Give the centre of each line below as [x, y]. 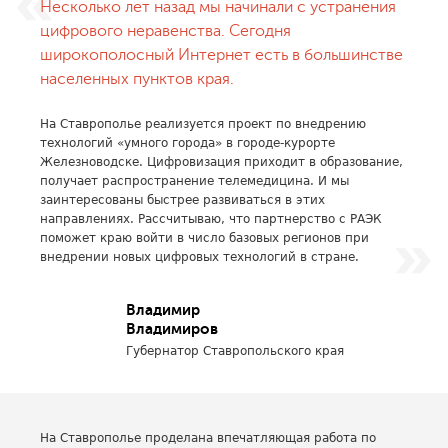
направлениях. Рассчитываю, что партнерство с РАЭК [211, 219]
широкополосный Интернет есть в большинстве [221, 55]
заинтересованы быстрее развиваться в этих [182, 200]
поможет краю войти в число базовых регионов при [204, 238]
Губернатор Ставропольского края [235, 351]
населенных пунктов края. [137, 79]
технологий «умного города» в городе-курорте [187, 143]
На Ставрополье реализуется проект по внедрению [203, 124]
